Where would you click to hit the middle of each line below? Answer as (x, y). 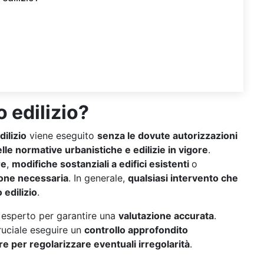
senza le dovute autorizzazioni (167, 136)
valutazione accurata (166, 216)
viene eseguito (62, 136)
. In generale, (98, 178)
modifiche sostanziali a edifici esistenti (102, 164)
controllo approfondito (136, 230)
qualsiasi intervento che (183, 178)
